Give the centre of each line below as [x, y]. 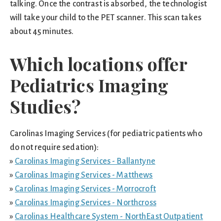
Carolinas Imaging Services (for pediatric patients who [106, 134]
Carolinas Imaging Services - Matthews [84, 175]
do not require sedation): [55, 147]
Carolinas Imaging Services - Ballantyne [85, 161]
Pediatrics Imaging [89, 85]
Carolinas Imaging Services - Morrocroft [85, 189]
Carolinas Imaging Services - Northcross [86, 203]
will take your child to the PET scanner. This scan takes [106, 18]
